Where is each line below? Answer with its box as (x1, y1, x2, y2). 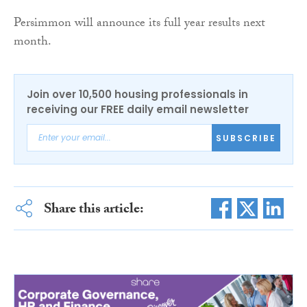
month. (14, 32, 51, 54)
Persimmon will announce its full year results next (14, 14, 265, 36)
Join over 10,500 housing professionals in (27, 87, 248, 102)
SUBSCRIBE (216, 132, 276, 144)
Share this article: (43, 199, 144, 223)
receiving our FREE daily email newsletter (27, 102, 249, 117)
